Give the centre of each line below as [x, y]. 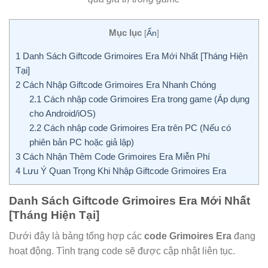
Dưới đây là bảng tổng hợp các [77, 236]
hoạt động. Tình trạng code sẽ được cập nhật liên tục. [122, 251]
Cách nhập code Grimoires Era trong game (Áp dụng [145, 99]
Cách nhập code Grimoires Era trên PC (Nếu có [136, 128]
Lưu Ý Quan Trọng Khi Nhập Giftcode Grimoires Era [123, 171]
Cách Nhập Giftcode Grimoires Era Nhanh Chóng [118, 85]
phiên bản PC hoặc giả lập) [81, 142]
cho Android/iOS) [62, 114]
